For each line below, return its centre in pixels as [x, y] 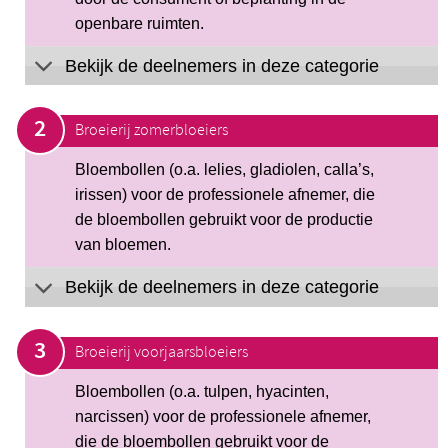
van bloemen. [123, 245]
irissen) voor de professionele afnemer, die [225, 195]
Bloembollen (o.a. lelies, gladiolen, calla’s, [224, 170]
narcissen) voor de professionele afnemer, [223, 416]
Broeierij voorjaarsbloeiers [161, 352]
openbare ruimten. [139, 23]
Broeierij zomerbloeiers [151, 131]
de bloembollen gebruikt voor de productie [224, 220]
